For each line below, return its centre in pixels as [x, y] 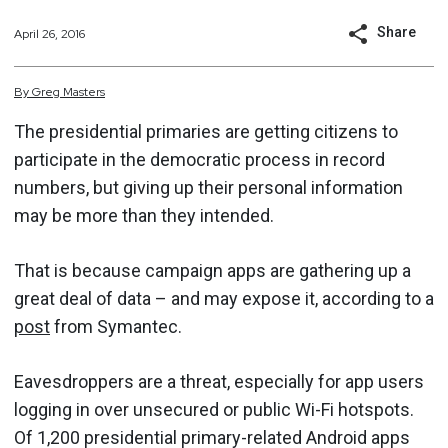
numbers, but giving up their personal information [208, 187]
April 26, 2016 [49, 33]
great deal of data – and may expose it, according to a [224, 298]
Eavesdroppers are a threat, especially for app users [219, 381]
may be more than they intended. [144, 215]
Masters [84, 92]
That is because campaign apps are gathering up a [212, 270]
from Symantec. [116, 326]
